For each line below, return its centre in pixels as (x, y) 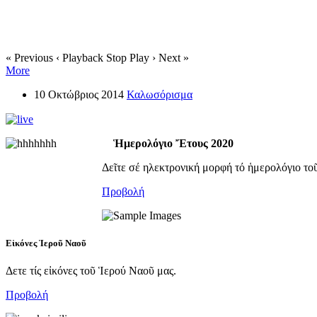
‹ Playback (80, 57)
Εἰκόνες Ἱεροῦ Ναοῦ (46, 243)
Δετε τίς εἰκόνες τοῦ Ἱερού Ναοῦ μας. (91, 271)
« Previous (29, 57)
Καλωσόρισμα (160, 94)
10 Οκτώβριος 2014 (79, 94)
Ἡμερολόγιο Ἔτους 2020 (173, 144)
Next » (174, 57)
